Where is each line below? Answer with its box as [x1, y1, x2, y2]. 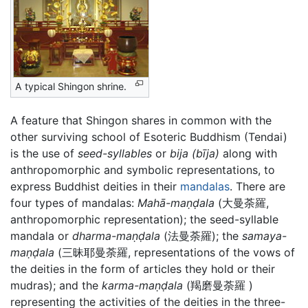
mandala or [10, 229, 72, 243]
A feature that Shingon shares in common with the [10, 113, 272, 128]
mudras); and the [10, 278, 102, 293]
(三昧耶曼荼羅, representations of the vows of [54, 245, 295, 260]
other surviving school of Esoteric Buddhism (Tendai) [10, 130, 287, 144]
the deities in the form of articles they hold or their [10, 262, 275, 276]
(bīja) [192, 146, 219, 161]
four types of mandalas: [10, 196, 137, 210]
